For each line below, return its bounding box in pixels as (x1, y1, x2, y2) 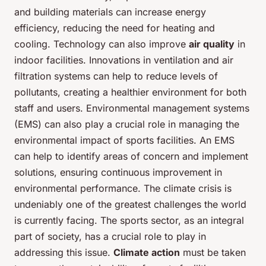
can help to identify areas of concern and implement (14, 150, 248, 163)
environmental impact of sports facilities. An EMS (14, 134, 235, 147)
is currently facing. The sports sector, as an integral (14, 214, 244, 227)
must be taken (180, 246, 246, 259)
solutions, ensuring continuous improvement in (14, 166, 222, 179)
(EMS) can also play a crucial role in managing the (14, 118, 239, 131)
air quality (189, 38, 235, 50)
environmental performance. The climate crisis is (14, 182, 232, 195)
